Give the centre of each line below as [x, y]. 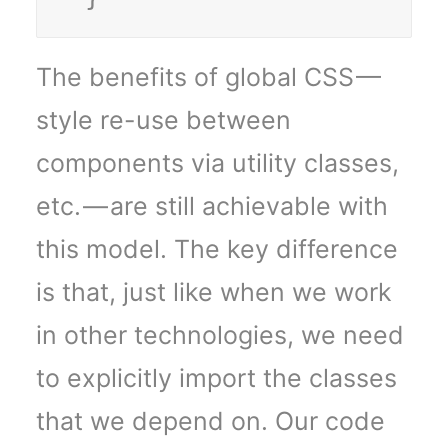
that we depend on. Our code [210, 421]
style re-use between [163, 120]
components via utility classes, [217, 163]
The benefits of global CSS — [209, 77]
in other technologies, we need [220, 335]
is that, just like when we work [214, 292]
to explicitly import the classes [216, 378]
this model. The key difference [217, 249]
